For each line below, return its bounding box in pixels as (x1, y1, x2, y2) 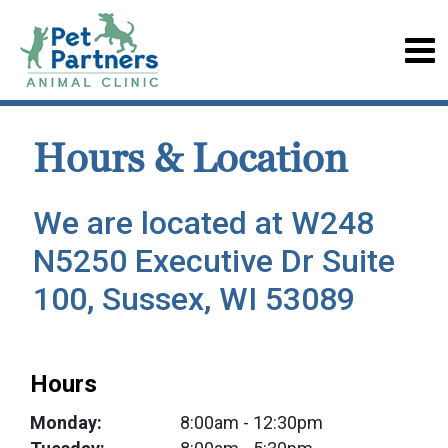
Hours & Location (33, 134, 348, 185)
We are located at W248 (33, 204, 374, 242)
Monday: (30, 412, 102, 433)
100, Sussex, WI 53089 (33, 280, 355, 318)
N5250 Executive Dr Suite (33, 242, 395, 280)
